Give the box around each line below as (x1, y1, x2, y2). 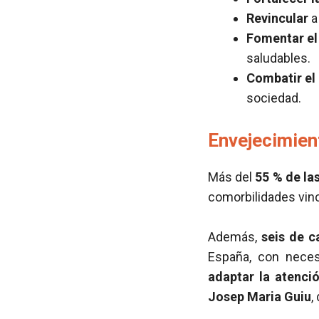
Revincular (246, 11, 308, 26)
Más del (208, 169, 256, 184)
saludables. (246, 51, 310, 66)
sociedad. (246, 90, 301, 105)
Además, (208, 229, 261, 244)
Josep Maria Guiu (208, 289, 311, 304)
